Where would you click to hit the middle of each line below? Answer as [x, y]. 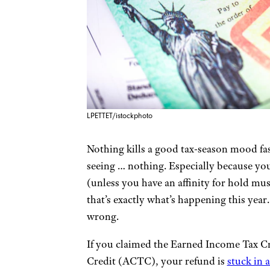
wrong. [102, 216]
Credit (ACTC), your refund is [157, 261]
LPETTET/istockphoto [119, 116]
